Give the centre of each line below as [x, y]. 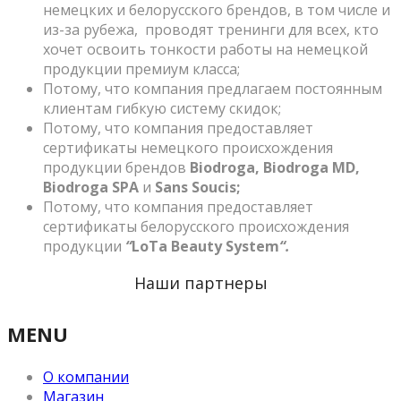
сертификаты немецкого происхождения [188, 147]
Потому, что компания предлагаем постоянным [213, 88]
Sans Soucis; [197, 187]
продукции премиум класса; [141, 68]
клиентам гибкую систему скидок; [162, 108]
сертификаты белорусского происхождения [196, 226]
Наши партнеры [200, 282]
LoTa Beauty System [205, 246]
